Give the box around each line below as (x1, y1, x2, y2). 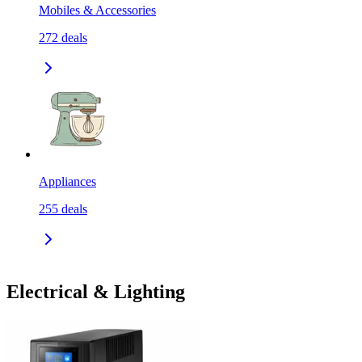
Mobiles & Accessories (39, 3, 156, 18)
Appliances (39, 175, 96, 189)
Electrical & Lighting (6, 280, 185, 302)
